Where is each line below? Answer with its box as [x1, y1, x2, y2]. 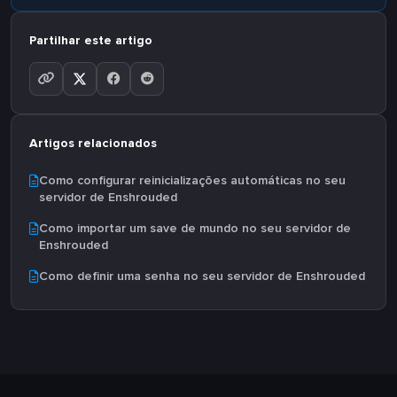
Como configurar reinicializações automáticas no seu [39, 172, 346, 188]
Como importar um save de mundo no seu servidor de [39, 220, 351, 236]
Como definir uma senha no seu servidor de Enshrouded [39, 268, 365, 284]
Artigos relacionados [29, 135, 157, 151]
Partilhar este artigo [29, 32, 152, 48]
